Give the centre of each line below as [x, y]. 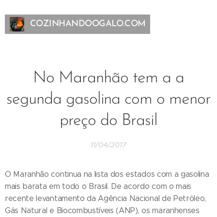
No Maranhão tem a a [108, 78]
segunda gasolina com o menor [108, 100]
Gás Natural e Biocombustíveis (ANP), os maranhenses [102, 210]
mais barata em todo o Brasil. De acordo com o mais [98, 186]
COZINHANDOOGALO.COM [88, 24]
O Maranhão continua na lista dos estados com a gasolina [107, 174]
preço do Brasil [108, 121]
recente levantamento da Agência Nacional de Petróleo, [106, 198]
